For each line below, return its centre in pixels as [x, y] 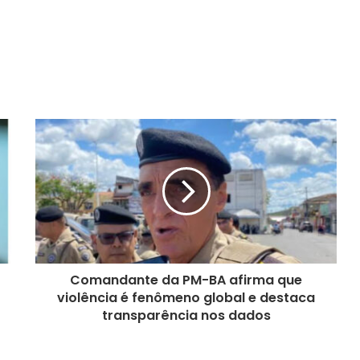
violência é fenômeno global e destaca [186, 298]
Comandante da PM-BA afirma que [186, 280]
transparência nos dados [186, 316]
